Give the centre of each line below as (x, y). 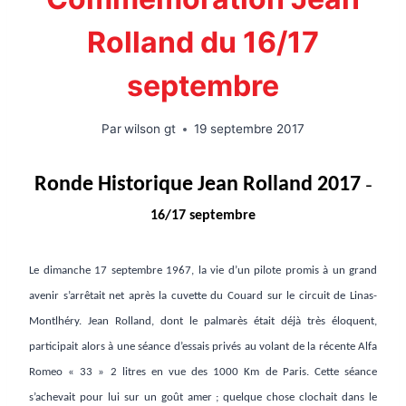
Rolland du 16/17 (203, 42)
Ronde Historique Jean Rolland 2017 (199, 185)
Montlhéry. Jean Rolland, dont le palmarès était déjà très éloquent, (203, 322)
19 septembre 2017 (250, 129)
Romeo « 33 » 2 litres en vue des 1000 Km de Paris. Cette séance (203, 372)
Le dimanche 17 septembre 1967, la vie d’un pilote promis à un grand (203, 271)
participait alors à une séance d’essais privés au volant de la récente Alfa (203, 347)
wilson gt (150, 129)
